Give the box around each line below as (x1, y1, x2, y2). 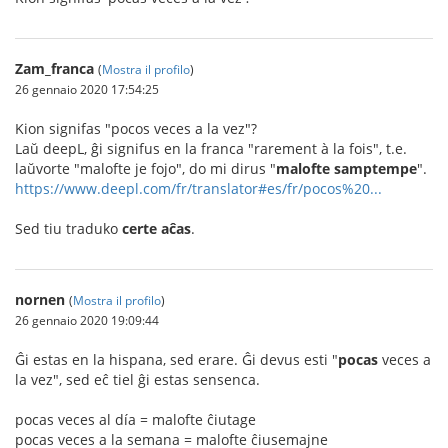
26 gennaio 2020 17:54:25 (15, 81, 159, 97)
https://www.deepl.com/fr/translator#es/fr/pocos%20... (15, 179, 382, 198)
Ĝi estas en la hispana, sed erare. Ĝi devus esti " (15, 350, 338, 369)
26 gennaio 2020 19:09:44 (15, 312, 159, 328)
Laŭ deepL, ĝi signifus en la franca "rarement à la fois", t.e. (15, 139, 407, 158)
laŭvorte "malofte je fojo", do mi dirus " (15, 159, 276, 178)
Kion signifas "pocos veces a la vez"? (15, 119, 257, 138)
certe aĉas (122, 219, 191, 238)
